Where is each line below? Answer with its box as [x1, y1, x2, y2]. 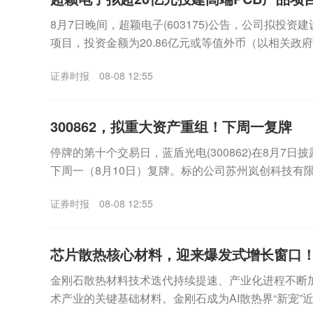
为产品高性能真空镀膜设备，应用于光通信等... [50, 180, 282, 196]
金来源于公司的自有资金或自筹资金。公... [50, 52, 260, 68]
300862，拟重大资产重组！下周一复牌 [50, 116, 292, 136]
